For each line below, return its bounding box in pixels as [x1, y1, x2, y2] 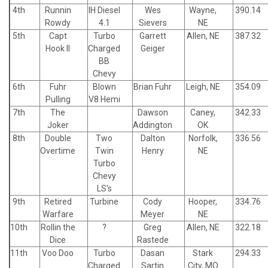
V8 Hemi [88, 94, 120, 104]
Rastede [136, 234, 169, 245]
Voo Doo [42, 248, 74, 258]
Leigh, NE [185, 81, 220, 92]
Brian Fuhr [133, 81, 172, 92]
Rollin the [40, 222, 75, 232]
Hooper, [188, 196, 217, 206]
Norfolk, [188, 133, 218, 143]
